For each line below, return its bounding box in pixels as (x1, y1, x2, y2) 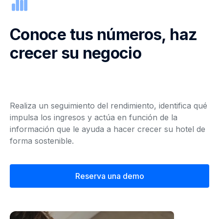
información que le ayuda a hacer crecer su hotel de (10, 124, 205, 134)
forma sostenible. (10, 136, 74, 146)
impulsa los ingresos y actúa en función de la (10, 112, 177, 122)
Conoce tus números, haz (10, 25, 197, 44)
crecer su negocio (10, 44, 142, 63)
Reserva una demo (75, 171, 144, 181)
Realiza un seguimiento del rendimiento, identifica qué (10, 101, 207, 110)
